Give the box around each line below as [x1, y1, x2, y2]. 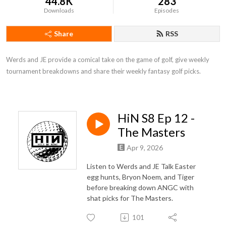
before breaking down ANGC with [87, 183, 194, 192]
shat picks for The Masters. [87, 193, 173, 202]
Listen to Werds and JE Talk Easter [87, 161, 196, 171]
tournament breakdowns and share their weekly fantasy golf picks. [6, 67, 201, 75]
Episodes [154, 7, 180, 14]
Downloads [44, 7, 75, 14]
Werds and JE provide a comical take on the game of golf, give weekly [6, 55, 209, 64]
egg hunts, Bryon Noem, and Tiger [87, 172, 194, 181]
